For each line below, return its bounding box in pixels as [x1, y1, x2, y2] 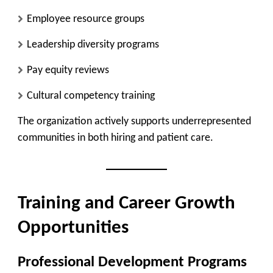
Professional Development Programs [18, 254, 247, 270]
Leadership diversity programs [27, 38, 159, 51]
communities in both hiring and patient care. [18, 132, 213, 144]
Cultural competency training [27, 90, 155, 102]
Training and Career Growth [18, 194, 235, 213]
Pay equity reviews [27, 64, 109, 76]
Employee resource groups [27, 13, 144, 25]
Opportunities [18, 218, 129, 238]
